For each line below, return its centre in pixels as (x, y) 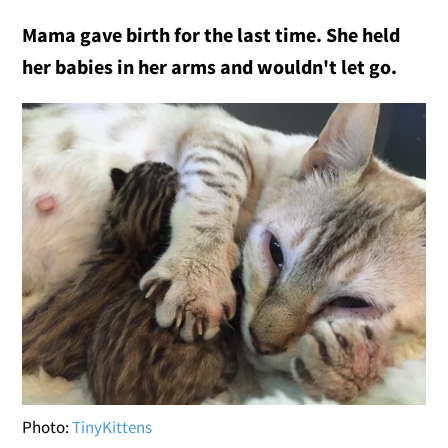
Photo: (47, 427)
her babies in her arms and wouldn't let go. (210, 66)
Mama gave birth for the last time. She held (211, 34)
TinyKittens (112, 427)
